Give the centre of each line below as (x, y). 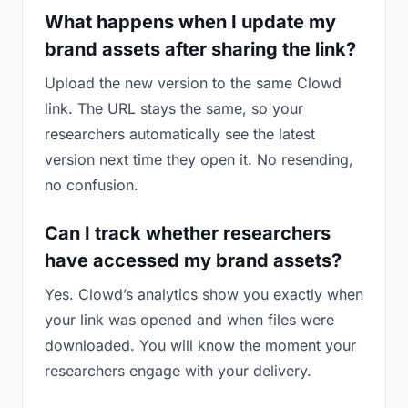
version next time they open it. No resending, (199, 159)
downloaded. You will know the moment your (200, 345)
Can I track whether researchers (188, 233)
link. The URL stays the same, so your (174, 108)
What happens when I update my (190, 22)
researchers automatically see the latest (180, 134)
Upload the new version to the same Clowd (193, 83)
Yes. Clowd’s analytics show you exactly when (204, 294)
